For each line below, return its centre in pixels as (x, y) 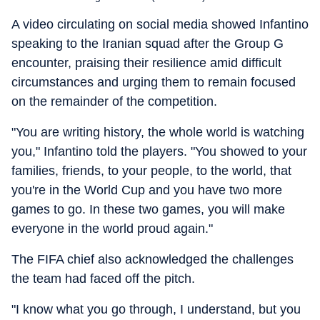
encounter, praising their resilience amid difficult (146, 63)
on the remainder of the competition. (114, 101)
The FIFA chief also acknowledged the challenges (152, 259)
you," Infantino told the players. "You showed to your (159, 151)
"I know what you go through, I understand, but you (156, 309)
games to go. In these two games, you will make (148, 209)
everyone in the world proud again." (112, 229)
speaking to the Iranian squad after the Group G (147, 44)
